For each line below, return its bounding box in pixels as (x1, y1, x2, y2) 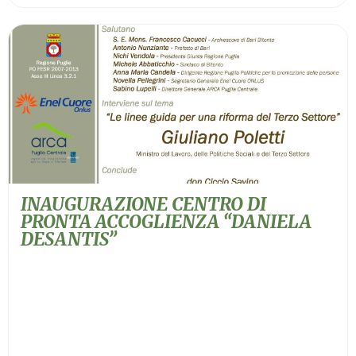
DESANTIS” (21, 227, 117, 250)
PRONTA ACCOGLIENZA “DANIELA (21, 210, 311, 233)
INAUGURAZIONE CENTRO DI (21, 192, 266, 215)
